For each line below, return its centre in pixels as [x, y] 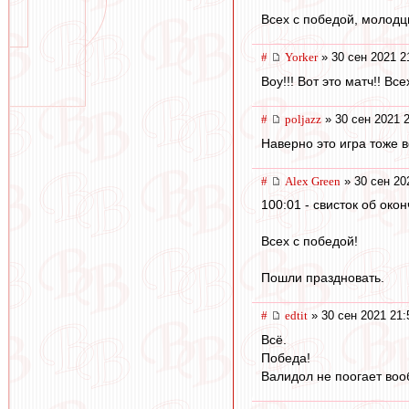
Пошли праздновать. [323, 278]
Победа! [286, 357]
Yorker [301, 58]
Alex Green [313, 181]
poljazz [303, 120]
